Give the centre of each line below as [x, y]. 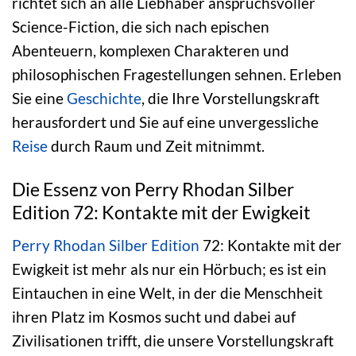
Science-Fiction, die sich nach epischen [141, 27]
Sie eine [39, 99]
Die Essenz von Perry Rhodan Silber [153, 189]
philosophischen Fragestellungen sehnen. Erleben [177, 75]
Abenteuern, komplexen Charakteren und [151, 51]
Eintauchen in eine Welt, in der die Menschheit [167, 292]
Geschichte [104, 99]
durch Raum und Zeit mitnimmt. [156, 146]
